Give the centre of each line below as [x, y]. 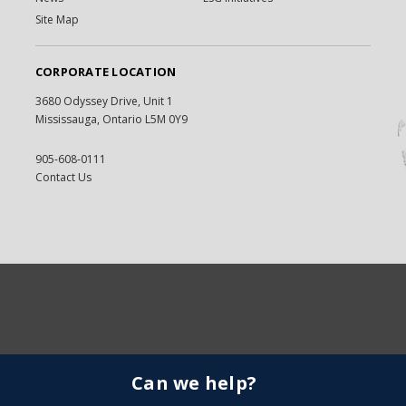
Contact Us [63, 177]
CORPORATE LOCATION [106, 71]
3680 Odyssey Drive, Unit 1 [104, 101]
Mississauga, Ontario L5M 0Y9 [111, 119]
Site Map [57, 19]
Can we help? [194, 382]
